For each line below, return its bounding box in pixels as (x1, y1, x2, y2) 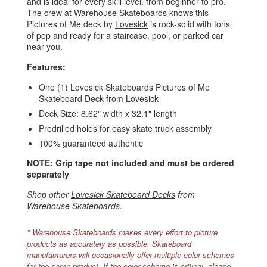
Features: (27, 61, 66, 73)
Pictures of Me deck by (27, 18, 115, 30)
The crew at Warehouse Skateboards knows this (27, 7, 209, 19)
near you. (27, 41, 63, 53)
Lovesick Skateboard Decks (71, 188, 175, 201)
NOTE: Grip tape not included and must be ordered (27, 157, 234, 169)
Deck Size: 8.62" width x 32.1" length (39, 107, 177, 120)
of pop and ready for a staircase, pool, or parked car (27, 29, 223, 42)
